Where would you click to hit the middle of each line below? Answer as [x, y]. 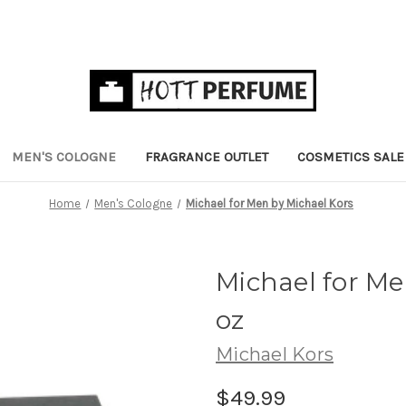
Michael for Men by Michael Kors [270, 203]
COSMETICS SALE [351, 156]
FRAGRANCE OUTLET [207, 156]
